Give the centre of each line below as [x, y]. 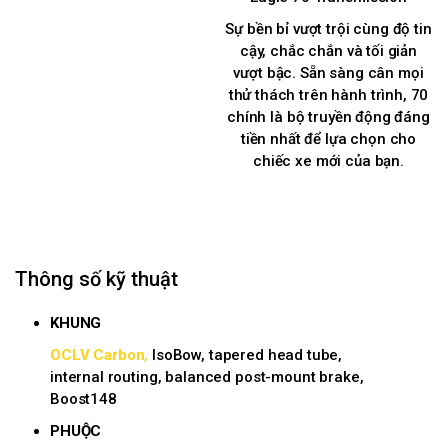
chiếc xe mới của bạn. [328, 161]
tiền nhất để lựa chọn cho [328, 139]
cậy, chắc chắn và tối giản [328, 51]
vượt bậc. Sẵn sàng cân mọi [328, 73]
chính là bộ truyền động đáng [328, 117]
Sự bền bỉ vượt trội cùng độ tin [328, 29]
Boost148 [83, 399]
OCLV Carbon [97, 355]
